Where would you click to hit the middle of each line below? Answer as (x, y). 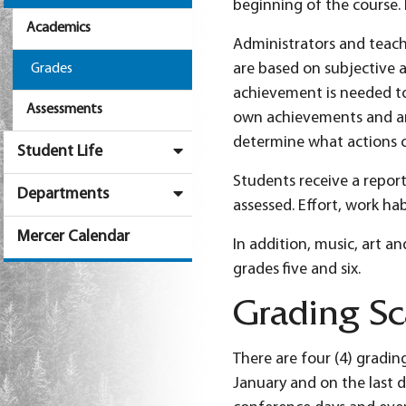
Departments (63, 194)
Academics (59, 28)
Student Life (60, 151)
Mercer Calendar (73, 237)
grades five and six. (298, 269)
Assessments (65, 109)
